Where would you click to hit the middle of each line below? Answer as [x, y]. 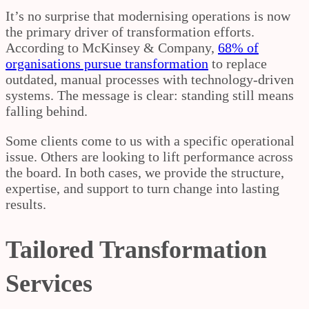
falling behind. [47, 111]
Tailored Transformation [136, 249]
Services [49, 283]
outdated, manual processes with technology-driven [150, 79]
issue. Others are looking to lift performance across [149, 156]
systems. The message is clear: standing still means [150, 95]
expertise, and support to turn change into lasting [142, 188]
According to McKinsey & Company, [112, 47]
